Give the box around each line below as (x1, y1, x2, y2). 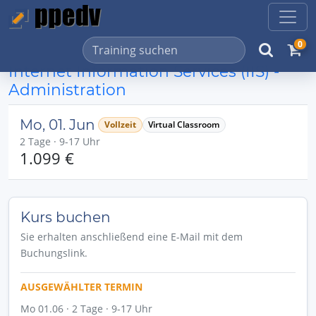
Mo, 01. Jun (20, 116, 95, 133)
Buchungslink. (20, 246, 87, 260)
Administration (8, 80, 126, 99)
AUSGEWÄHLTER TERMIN (20, 280, 142, 293)
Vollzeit (104, 119, 136, 130)
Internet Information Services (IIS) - (8, 62, 279, 80)
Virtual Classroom (148, 119, 220, 130)
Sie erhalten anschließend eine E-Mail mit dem (20, 230, 243, 243)
